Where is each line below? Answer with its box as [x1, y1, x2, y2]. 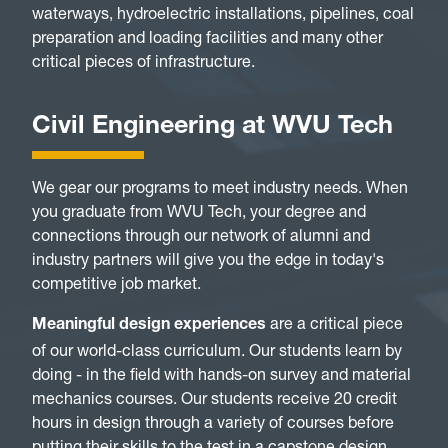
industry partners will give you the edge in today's [32, 249, 384, 269]
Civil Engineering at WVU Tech [32, 115, 393, 141]
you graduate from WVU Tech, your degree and [32, 201, 366, 221]
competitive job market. [32, 273, 201, 293]
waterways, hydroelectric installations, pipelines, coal [32, 3, 414, 23]
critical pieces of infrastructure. [32, 51, 255, 71]
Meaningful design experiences [32, 318, 266, 335]
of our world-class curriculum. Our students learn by [32, 340, 402, 360]
